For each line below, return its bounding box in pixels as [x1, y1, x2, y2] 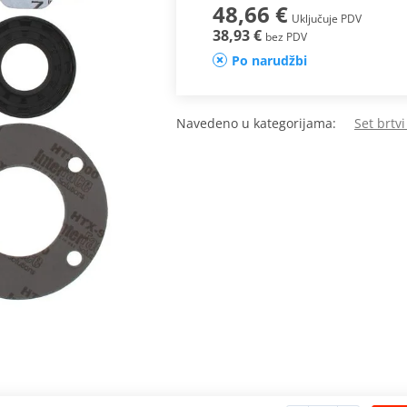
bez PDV [264, 29, 307, 45]
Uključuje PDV [291, 11, 362, 27]
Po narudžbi [231, 52, 307, 70]
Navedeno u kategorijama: [176, 114, 354, 133]
